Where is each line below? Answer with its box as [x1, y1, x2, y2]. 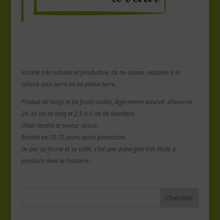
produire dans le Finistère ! [21, 157, 91, 165]
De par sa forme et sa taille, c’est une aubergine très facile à [21, 145, 176, 153]
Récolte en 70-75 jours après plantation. [21, 133, 126, 141]
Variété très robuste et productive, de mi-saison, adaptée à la [21, 68, 180, 77]
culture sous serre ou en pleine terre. [21, 80, 116, 88]
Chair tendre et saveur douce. [21, 121, 98, 130]
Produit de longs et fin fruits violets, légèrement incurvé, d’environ [21, 98, 192, 106]
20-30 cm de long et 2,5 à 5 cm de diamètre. [21, 110, 136, 118]
